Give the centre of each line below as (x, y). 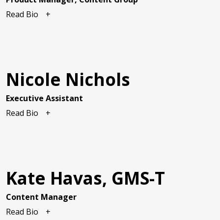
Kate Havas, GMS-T (85, 178)
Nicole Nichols (68, 80)
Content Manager (41, 197)
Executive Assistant (44, 98)
